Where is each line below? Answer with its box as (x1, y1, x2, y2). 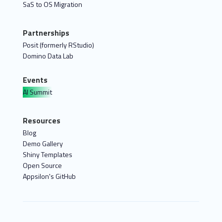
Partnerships (23, 26, 69, 39)
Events (23, 74, 48, 86)
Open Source (23, 160, 62, 170)
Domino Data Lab (23, 50, 73, 61)
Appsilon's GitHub (23, 170, 76, 181)
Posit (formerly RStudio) (23, 39, 94, 50)
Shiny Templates (23, 149, 72, 160)
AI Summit (23, 87, 52, 98)
